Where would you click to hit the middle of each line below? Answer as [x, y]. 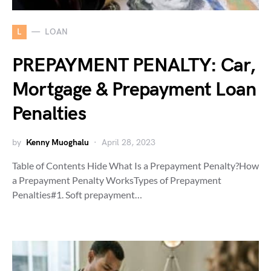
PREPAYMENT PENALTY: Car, [134, 65]
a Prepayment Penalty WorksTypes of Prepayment [117, 180]
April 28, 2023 [129, 142]
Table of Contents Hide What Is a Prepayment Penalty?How [135, 165]
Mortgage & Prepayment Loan [134, 90]
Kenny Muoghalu [57, 142]
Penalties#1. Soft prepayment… [77, 194]
